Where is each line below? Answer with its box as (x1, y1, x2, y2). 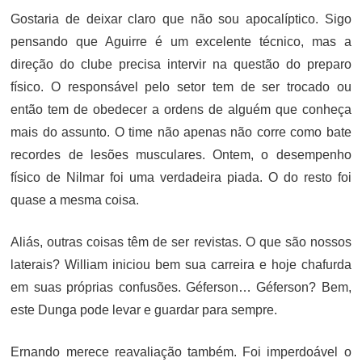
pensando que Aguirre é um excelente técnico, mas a (11, 34, 351, 48)
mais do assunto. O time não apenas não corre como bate (11, 124, 351, 139)
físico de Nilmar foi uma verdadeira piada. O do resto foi (11, 170, 351, 184)
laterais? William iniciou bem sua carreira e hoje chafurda (11, 257, 351, 271)
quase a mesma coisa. (11, 192, 140, 207)
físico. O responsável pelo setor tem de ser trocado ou (11, 79, 351, 94)
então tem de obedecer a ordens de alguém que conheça (11, 102, 351, 116)
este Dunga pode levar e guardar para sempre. (11, 302, 278, 317)
